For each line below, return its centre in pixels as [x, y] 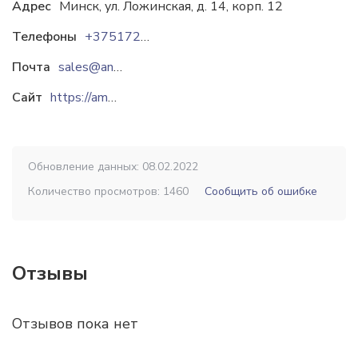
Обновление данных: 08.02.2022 [113, 167]
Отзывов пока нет [75, 324]
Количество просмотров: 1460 [108, 191]
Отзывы [50, 273]
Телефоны [44, 37]
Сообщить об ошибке [261, 191]
